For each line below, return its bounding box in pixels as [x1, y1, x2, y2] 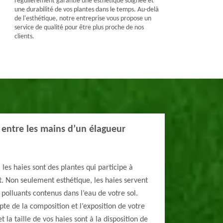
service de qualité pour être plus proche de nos [14, 24, 144, 31]
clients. [14, 33, 34, 40]
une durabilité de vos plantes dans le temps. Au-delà [14, 6, 159, 13]
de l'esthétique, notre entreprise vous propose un [14, 15, 151, 22]
